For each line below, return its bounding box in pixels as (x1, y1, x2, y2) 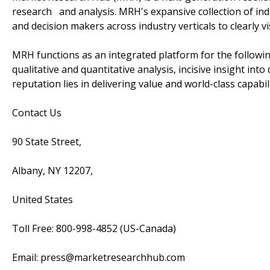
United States (12, 192, 73, 206)
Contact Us (12, 105, 83, 119)
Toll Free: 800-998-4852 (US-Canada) (12, 221, 176, 235)
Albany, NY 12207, (12, 163, 93, 177)
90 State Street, (12, 134, 81, 148)
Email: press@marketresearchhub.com (12, 250, 185, 264)
